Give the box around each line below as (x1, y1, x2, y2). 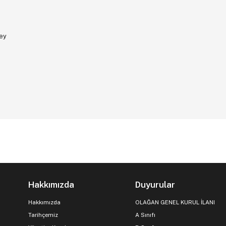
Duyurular (135, 180, 176, 190)
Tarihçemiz (28, 211, 58, 219)
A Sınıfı (135, 211, 156, 219)
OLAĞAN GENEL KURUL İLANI (135, 199, 215, 206)
